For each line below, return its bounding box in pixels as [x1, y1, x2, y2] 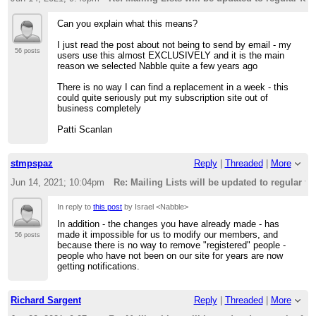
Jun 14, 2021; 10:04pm [10, 177, 104, 188]
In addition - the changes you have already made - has [57, 218, 280, 229]
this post [93, 202, 123, 211]
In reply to [57, 202, 94, 211]
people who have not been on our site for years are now [57, 250, 284, 261]
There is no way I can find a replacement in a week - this [57, 81, 289, 92]
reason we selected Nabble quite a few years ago [57, 60, 258, 71]
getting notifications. [57, 260, 140, 272]
